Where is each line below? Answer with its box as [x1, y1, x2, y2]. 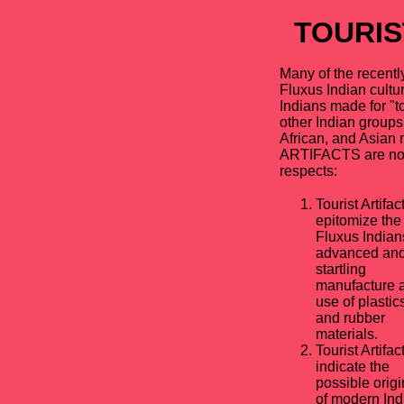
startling [316, 262, 366, 277]
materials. [316, 326, 378, 342]
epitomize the [316, 213, 401, 228]
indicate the [316, 359, 390, 374]
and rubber [316, 310, 385, 326]
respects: [280, 163, 337, 179]
